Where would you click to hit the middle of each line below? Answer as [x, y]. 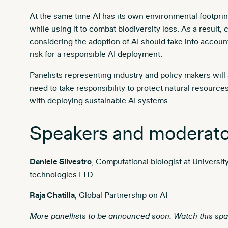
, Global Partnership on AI [121, 195]
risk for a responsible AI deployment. [96, 54]
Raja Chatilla [52, 195]
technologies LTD [61, 174]
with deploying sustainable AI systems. [99, 101]
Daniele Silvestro [60, 162]
